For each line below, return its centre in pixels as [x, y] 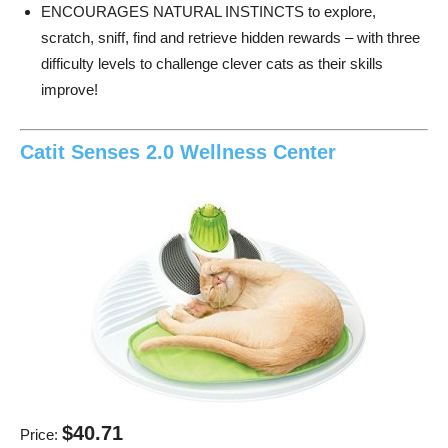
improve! [69, 90]
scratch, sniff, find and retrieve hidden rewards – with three [230, 38]
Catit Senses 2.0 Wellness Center [178, 151]
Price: [41, 434]
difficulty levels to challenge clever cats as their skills [212, 64]
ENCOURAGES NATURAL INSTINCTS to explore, [208, 12]
